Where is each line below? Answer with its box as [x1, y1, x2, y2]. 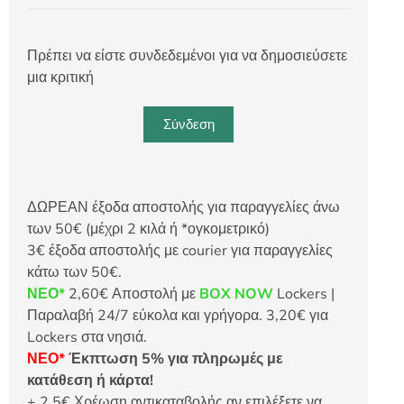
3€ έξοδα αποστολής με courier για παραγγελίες [27, 240, 333, 261]
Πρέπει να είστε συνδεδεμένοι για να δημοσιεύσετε [27, 45, 347, 66]
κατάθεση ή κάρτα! [27, 370, 153, 390]
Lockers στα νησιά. [27, 326, 147, 347]
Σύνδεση [162, 115, 215, 133]
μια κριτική [27, 67, 94, 87]
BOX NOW [199, 283, 273, 304]
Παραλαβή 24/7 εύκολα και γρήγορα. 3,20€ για [27, 305, 328, 326]
